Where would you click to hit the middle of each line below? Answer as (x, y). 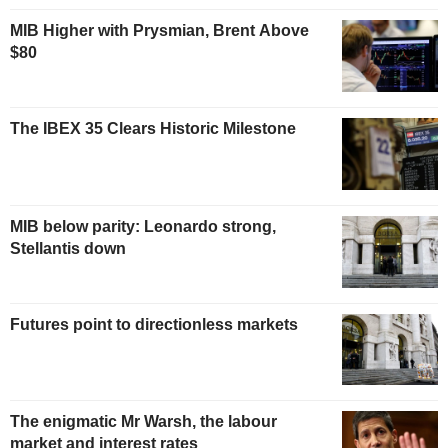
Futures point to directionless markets (154, 324)
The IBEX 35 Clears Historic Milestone (153, 128)
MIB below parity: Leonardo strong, (143, 226)
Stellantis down (68, 248)
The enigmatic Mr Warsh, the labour (143, 422)
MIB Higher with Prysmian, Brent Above (159, 31)
